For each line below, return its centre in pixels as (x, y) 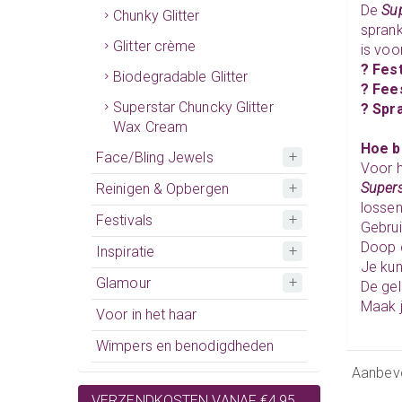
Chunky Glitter (157, 15)
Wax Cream (151, 127)
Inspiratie (125, 251)
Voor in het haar (147, 314)
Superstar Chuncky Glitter (193, 107)
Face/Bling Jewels (155, 157)
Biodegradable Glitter (181, 76)
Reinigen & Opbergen (162, 188)
